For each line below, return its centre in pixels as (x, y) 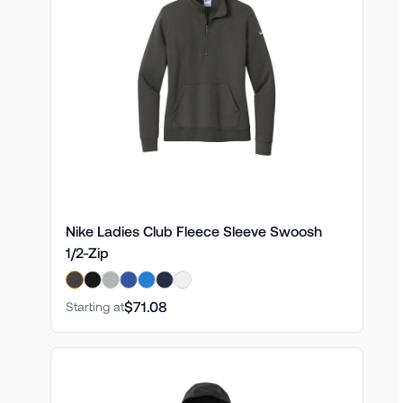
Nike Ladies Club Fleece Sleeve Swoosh (193, 231)
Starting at (94, 306)
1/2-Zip (87, 252)
